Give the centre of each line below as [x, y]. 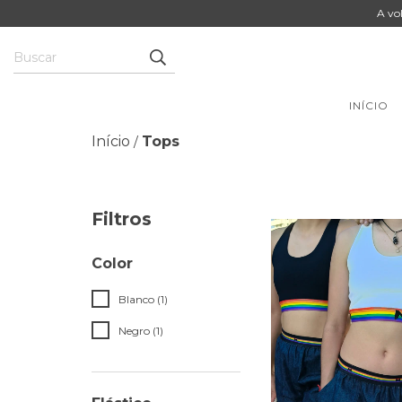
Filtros [122, 219]
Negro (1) [141, 331]
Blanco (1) [143, 300]
